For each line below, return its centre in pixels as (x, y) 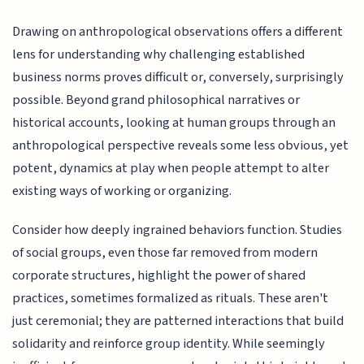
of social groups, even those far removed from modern (165, 253)
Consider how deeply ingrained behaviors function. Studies (178, 230)
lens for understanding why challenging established (159, 54)
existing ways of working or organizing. (122, 191)
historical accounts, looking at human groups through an (174, 122)
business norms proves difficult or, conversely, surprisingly (178, 77)
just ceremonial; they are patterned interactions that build (178, 321)
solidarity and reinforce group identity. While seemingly (169, 344)
